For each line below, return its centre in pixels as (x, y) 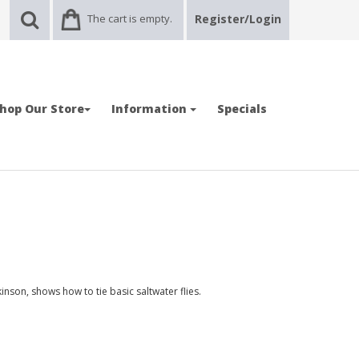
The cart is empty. (130, 18)
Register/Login (238, 19)
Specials (242, 109)
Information (151, 109)
